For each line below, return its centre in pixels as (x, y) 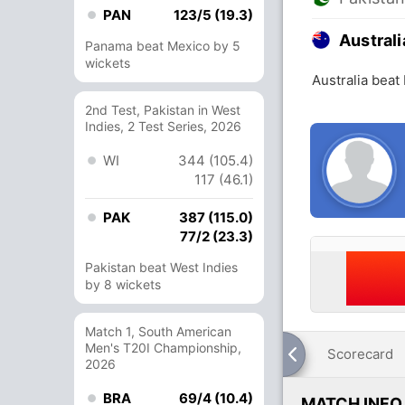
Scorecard (360, 354)
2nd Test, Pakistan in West (163, 110)
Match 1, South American (158, 331)
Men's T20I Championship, (163, 348)
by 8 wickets (123, 284)
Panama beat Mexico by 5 (163, 46)
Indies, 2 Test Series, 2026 (163, 126)
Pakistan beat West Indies (161, 267)
